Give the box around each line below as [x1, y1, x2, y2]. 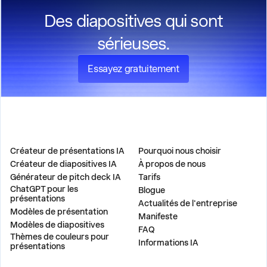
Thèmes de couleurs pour [10, 232, 109, 241]
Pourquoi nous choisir [138, 146, 221, 156]
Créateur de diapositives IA [10, 159, 117, 169]
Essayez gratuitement [88, 63, 179, 74]
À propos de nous [138, 159, 206, 169]
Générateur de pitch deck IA [10, 172, 121, 182]
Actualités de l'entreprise [138, 198, 237, 208]
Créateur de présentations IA [10, 146, 125, 156]
